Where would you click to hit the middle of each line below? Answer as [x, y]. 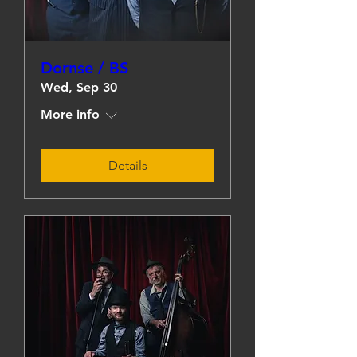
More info [70, 114]
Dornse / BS [84, 68]
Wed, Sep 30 [79, 87]
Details [127, 165]
